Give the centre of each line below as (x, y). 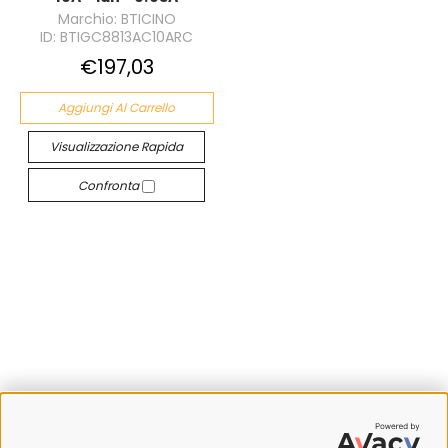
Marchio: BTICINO (116, 19)
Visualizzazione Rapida (117, 146)
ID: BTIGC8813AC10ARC (117, 37)
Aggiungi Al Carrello (117, 107)
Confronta (110, 185)
